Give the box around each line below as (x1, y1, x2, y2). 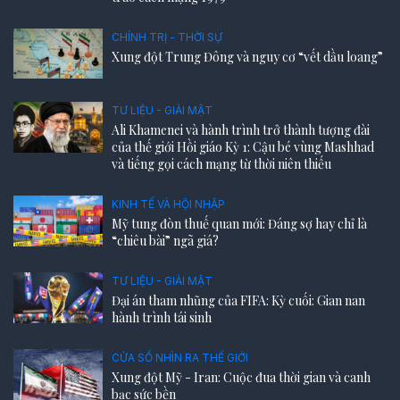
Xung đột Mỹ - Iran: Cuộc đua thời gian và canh (112, 369, 371, 387)
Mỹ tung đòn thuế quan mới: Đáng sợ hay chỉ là (112, 215, 367, 233)
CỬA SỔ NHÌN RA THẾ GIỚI (112, 351, 248, 365)
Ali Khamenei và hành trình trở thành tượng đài (112, 121, 370, 139)
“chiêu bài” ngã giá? (112, 232, 219, 250)
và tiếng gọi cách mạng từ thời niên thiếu (112, 155, 331, 173)
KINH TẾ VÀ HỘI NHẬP (112, 197, 225, 212)
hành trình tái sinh (112, 309, 212, 327)
